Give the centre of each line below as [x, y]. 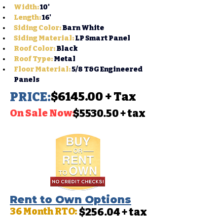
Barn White [83, 28]
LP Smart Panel [102, 38]
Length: [27, 18]
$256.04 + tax [113, 212]
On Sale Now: [42, 113]
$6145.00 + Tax [93, 97]
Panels [27, 80]
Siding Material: [44, 38]
